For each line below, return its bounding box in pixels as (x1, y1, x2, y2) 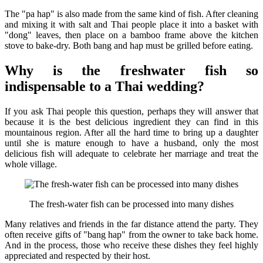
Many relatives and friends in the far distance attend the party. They (5, 218, 258, 229)
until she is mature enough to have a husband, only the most (5, 137, 258, 148)
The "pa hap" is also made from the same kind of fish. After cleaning (5, 9, 258, 19)
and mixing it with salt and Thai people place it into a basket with (5, 19, 258, 30)
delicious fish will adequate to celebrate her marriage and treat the (5, 148, 258, 159)
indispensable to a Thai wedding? (5, 78, 204, 94)
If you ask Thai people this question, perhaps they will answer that (5, 106, 258, 116)
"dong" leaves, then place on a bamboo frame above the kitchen (5, 30, 258, 41)
